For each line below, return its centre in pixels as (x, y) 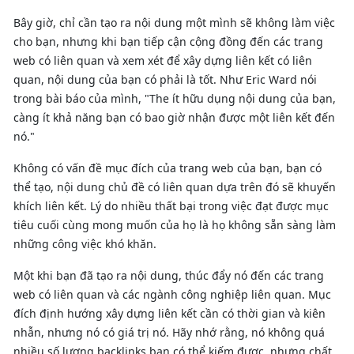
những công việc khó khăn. (85, 243)
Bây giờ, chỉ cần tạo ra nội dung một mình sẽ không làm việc (174, 22)
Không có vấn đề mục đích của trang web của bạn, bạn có (168, 168)
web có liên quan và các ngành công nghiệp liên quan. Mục (172, 294)
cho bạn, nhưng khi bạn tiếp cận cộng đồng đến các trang (168, 41)
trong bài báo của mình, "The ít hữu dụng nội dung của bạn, (175, 98)
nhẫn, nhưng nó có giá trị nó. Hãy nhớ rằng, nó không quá (169, 332)
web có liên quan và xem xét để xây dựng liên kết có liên (163, 60)
